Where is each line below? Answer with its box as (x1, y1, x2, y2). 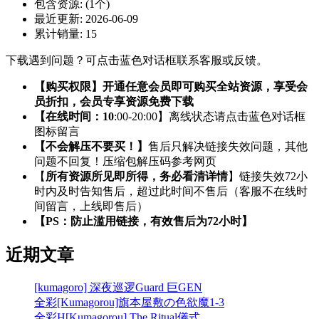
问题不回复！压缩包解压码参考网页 (34, 155, 216, 168)
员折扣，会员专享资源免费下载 (34, 95, 194, 108)
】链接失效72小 (228, 170, 308, 183)
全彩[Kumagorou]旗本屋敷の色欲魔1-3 (34, 296, 224, 309)
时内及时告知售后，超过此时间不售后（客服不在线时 (34, 185, 308, 198)
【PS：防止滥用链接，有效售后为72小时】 (34, 215, 253, 228)
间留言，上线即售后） (34, 200, 148, 213)
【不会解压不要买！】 (34, 140, 148, 153)
